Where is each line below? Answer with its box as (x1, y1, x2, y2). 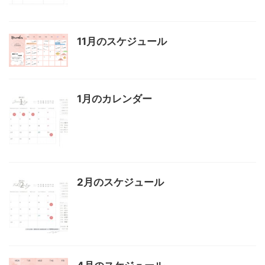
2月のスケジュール (77, 176, 164, 188)
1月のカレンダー (77, 92, 152, 105)
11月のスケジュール (77, 35, 167, 47)
